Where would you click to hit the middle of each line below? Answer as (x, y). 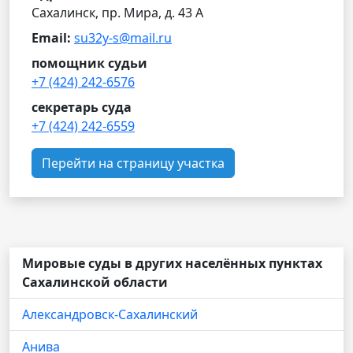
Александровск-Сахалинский (110, 314)
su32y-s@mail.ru (123, 38)
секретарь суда (82, 107)
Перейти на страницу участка (133, 163)
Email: (51, 38)
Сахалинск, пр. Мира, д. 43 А (117, 13)
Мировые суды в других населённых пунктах (172, 263)
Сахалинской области (95, 282)
